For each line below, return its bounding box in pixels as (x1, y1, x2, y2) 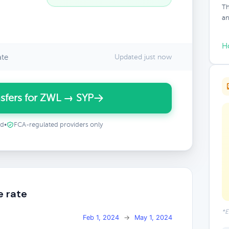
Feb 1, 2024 (83, 213, 119, 221)
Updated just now (114, 53, 172, 61)
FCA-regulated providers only (13, 121, 103, 128)
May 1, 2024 (134, 213, 172, 221)
